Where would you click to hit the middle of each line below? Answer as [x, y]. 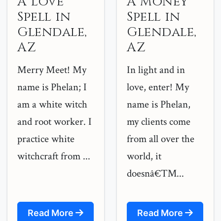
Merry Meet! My [52, 70]
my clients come [159, 122]
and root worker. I [55, 122]
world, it [144, 156]
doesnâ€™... [155, 173]
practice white [46, 139]
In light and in [156, 70]
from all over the [161, 139]
